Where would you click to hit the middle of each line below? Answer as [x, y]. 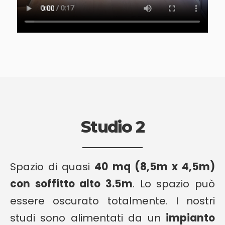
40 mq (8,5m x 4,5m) [155, 166]
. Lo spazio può [174, 184]
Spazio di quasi [52, 166]
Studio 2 [113, 127]
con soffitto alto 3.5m [71, 184]
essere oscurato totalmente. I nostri [113, 201]
